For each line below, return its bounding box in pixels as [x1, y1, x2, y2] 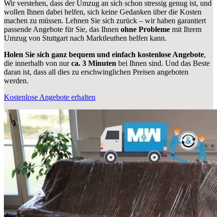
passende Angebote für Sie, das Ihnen [4, 25, 121, 33]
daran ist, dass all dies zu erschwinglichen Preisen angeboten [4, 67, 188, 76]
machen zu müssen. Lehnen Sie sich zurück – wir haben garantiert [4, 16, 206, 25]
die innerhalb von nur [4, 59, 71, 67]
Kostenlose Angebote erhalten [4, 93, 95, 101]
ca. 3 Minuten [71, 59, 116, 67]
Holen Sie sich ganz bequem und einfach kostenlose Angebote [4, 50, 204, 59]
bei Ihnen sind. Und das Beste [116, 59, 210, 67]
